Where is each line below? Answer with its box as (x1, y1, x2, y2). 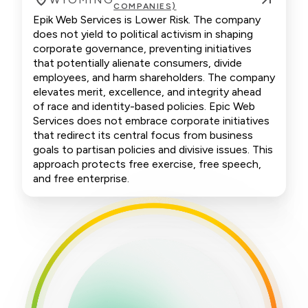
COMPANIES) (113, 1, 177, 11)
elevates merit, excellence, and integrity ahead (33, 85, 261, 98)
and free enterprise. (33, 172, 129, 185)
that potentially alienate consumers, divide (33, 56, 242, 69)
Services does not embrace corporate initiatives (33, 114, 269, 127)
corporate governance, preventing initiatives (33, 42, 252, 55)
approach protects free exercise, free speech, (33, 157, 261, 170)
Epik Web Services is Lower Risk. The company (33, 13, 261, 26)
